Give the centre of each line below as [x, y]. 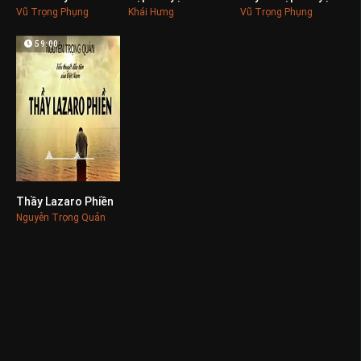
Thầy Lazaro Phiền [65, 201]
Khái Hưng [151, 12]
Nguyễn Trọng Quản [61, 217]
